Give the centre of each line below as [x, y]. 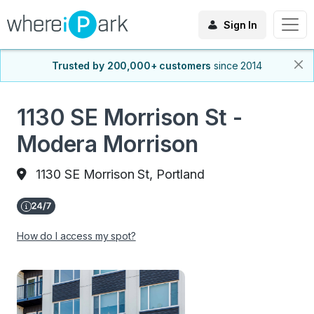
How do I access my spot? [76, 236]
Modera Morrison [108, 144]
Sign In [240, 25]
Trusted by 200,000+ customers [132, 66]
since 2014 [238, 66]
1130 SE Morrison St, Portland [120, 174]
